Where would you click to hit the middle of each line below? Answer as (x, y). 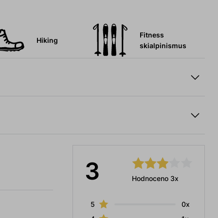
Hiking (47, 40)
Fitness (152, 35)
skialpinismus (163, 46)
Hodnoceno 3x (155, 179)
